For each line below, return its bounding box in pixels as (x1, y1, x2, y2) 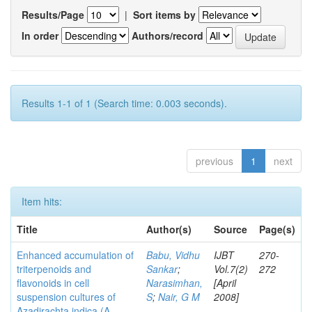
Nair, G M (158, 290, 200, 304)
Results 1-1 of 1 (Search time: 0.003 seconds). (22, 96, 227, 110)
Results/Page (22, 8, 84, 22)
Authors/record (132, 28, 203, 42)
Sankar (146, 262, 178, 276)
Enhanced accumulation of (17, 248, 134, 262)
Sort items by (133, 8, 196, 22)
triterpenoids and (17, 262, 91, 276)
